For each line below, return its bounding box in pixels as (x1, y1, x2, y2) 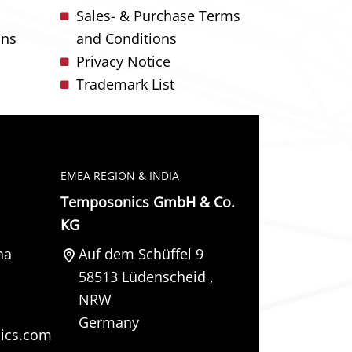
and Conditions (76, 29, 177, 48)
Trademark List (76, 75, 174, 93)
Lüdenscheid (121, 267, 206, 286)
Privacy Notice (76, 52, 170, 71)
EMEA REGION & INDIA (60, 168, 179, 183)
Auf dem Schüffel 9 (78, 244, 203, 263)
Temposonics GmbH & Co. (60, 192, 235, 211)
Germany (78, 313, 139, 332)
